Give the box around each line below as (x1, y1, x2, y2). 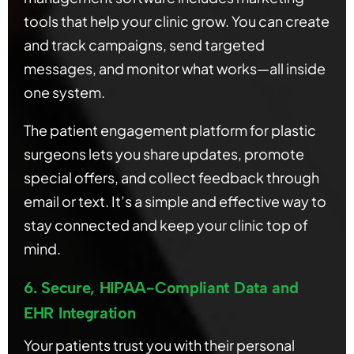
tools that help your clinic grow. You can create (24, 12, 330, 31)
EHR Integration (24, 303, 136, 323)
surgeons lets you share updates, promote (24, 145, 304, 164)
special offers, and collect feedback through (24, 168, 319, 187)
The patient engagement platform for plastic (24, 121, 316, 140)
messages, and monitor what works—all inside (24, 59, 326, 78)
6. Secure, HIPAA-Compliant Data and (24, 278, 299, 298)
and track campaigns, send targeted (24, 36, 265, 55)
